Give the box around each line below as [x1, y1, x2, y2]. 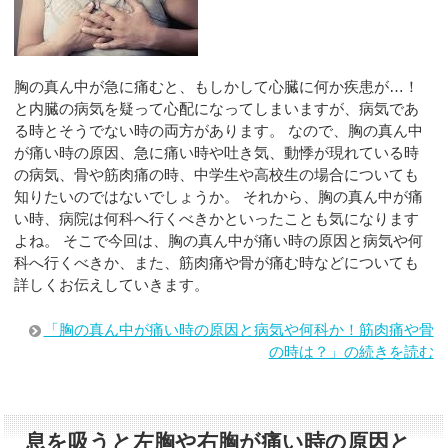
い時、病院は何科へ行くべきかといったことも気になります [14, 210, 420, 228]
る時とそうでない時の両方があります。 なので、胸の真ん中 [14, 122, 424, 140]
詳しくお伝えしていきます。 [14, 276, 210, 294]
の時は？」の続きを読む [268, 342, 434, 360]
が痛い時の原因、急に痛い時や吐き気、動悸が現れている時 [14, 144, 420, 162]
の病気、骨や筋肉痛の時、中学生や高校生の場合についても [14, 166, 420, 184]
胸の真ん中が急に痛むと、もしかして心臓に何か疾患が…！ [14, 78, 420, 96]
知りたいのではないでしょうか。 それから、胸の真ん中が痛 [14, 188, 424, 206]
